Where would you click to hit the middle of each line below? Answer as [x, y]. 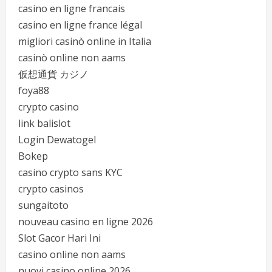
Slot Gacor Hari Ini [59, 238]
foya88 [34, 90]
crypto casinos [51, 189]
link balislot [44, 123]
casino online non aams [72, 254]
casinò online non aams [72, 58]
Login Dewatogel [57, 140]
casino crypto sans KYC [70, 172]
